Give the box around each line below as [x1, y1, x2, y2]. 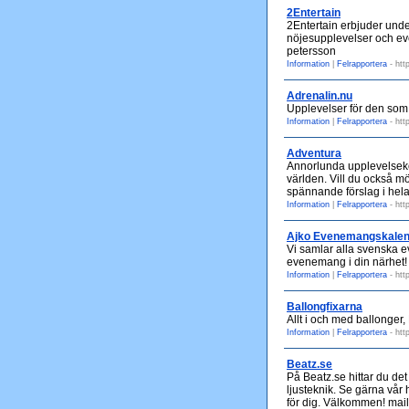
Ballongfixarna [287, 300, 362, 313]
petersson [287, 45, 336, 58]
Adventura [287, 147, 341, 160]
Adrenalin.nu [287, 89, 352, 102]
